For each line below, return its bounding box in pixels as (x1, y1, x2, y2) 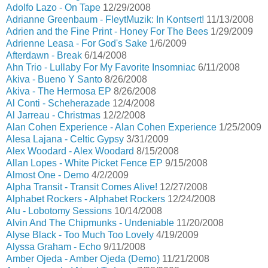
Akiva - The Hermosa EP (6, 86, 111, 96)
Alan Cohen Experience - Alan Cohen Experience (6, 122, 217, 132)
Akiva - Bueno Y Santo (6, 74, 102, 84)
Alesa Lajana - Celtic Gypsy (6, 134, 124, 144)
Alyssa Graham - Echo (6, 242, 101, 252)
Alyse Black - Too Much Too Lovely (6, 230, 154, 240)
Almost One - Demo (6, 170, 89, 180)
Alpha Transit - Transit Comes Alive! (6, 182, 157, 192)
